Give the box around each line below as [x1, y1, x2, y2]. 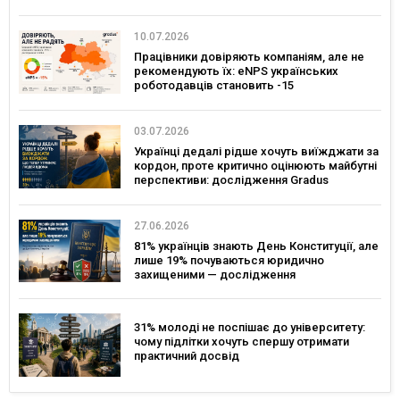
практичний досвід [134, 349, 239, 363]
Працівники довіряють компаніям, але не [134, 50, 364, 64]
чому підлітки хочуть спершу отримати [134, 335, 349, 349]
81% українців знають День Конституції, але [134, 238, 379, 253]
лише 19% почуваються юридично [134, 253, 324, 267]
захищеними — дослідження [134, 267, 296, 281]
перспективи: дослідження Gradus [134, 172, 329, 187]
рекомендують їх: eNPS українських [134, 64, 338, 79]
